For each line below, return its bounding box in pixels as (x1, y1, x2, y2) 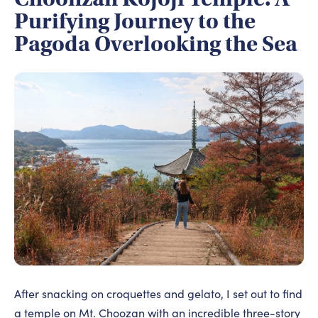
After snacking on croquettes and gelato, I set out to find (14, 286, 302, 302)
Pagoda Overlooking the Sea (14, 31, 297, 58)
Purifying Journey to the (14, 8, 256, 35)
